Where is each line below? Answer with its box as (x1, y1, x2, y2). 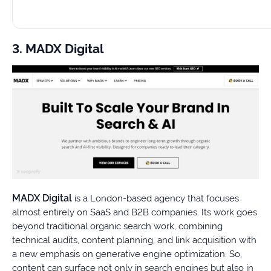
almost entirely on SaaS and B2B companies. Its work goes (12, 207, 257, 218)
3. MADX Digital (12, 41, 104, 56)
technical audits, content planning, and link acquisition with (12, 235, 256, 246)
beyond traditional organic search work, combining (12, 221, 223, 232)
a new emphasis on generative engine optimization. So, (12, 249, 242, 260)
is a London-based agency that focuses (72, 193, 239, 204)
